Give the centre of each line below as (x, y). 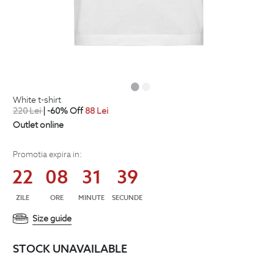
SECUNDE (127, 197)
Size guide (52, 218)
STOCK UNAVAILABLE (70, 248)
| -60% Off (63, 111)
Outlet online (38, 124)
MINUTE (91, 197)
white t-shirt (41, 100)
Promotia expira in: (47, 154)
